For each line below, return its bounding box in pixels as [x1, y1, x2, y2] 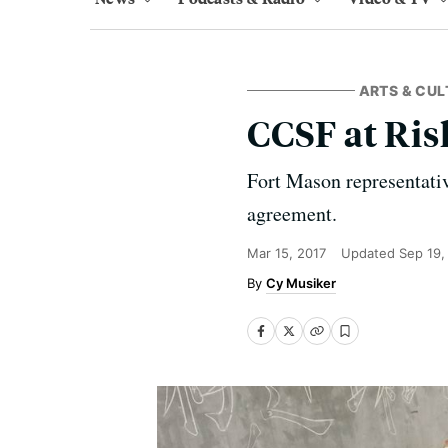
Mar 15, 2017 [247, 245, 326, 261]
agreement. [247, 200, 337, 227]
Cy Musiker [266, 275, 336, 291]
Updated [341, 245, 399, 261]
